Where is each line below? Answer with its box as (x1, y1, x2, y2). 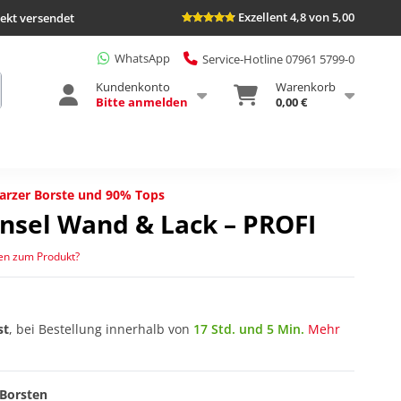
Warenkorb (276, 78, 336, 95)
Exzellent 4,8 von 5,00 (237, 9, 354, 25)
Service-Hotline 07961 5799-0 (202, 50, 354, 67)
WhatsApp (115, 50, 170, 67)
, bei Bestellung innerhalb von (9, 320, 193, 337)
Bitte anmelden (96, 93, 188, 110)
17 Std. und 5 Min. (193, 320, 304, 337)
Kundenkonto (96, 78, 170, 95)
